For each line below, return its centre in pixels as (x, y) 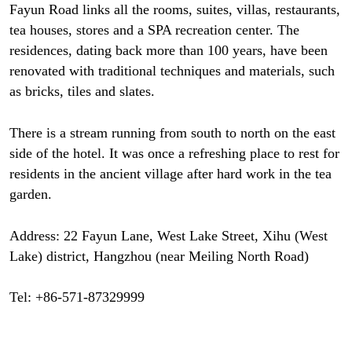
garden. (30, 194)
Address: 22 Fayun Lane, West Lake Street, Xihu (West (168, 235)
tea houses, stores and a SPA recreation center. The (154, 29)
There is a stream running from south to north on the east (172, 132)
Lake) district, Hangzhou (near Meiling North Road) (159, 256)
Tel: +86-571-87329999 (77, 297)
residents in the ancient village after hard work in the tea (170, 173)
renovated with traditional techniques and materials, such (172, 70)
